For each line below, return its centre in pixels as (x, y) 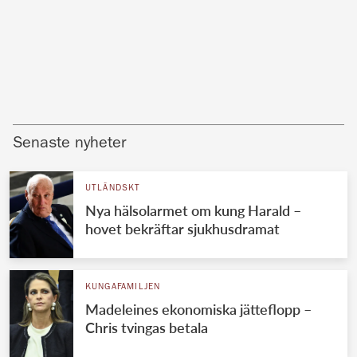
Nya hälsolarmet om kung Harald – (193, 210)
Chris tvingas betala (146, 327)
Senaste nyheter (69, 144)
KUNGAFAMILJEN (123, 287)
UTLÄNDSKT (113, 188)
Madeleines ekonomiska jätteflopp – (198, 309)
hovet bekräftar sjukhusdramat (182, 228)
